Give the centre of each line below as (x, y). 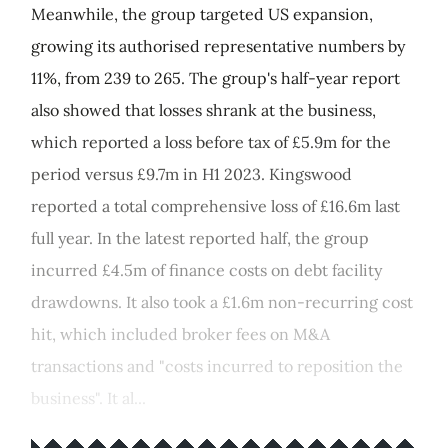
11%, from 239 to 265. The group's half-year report (215, 78)
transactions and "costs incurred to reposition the (217, 366)
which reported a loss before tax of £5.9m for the (211, 142)
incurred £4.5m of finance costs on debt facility (206, 270)
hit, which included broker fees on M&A (180, 334)
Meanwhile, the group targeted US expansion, (202, 14)
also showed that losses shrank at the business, (203, 110)
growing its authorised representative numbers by (218, 46)
